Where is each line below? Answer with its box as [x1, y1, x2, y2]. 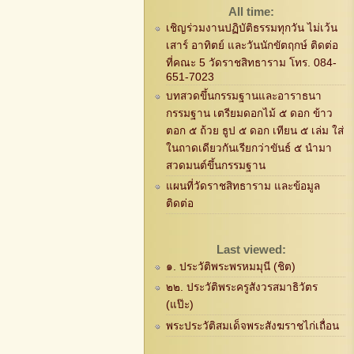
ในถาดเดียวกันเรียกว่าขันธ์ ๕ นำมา [165, 141, 332, 154]
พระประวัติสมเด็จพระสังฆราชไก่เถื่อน [165, 319, 339, 332]
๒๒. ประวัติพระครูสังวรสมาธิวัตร [165, 281, 318, 294]
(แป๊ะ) [165, 299, 194, 311]
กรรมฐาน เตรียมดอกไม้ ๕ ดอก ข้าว [165, 107, 333, 119]
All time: [228, 4, 274, 18]
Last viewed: [216, 243, 286, 257]
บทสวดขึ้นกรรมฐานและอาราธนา [165, 89, 322, 102]
